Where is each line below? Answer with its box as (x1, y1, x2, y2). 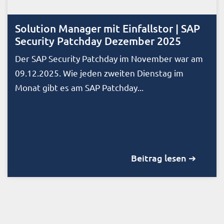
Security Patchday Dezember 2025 (15, 33, 181, 47)
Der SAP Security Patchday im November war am (15, 52, 203, 63)
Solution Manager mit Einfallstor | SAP (15, 21, 200, 35)
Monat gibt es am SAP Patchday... (15, 81, 143, 92)
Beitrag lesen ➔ (131, 151, 196, 163)
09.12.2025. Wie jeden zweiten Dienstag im (15, 67, 183, 78)
